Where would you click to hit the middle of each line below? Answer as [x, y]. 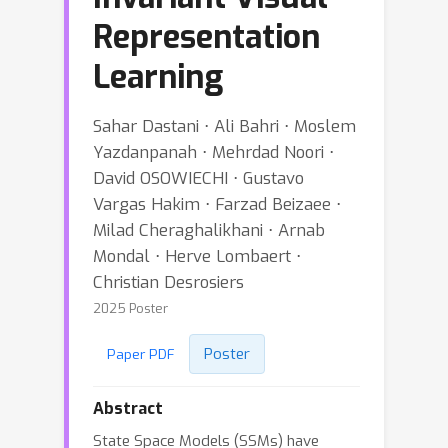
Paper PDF [141, 354]
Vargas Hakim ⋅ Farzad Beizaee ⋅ [217, 204]
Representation [206, 37]
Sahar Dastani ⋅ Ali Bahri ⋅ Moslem [224, 126]
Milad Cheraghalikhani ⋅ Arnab [209, 230]
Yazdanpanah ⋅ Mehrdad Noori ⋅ [213, 152]
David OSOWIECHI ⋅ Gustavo [198, 178]
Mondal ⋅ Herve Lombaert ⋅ [197, 256]
